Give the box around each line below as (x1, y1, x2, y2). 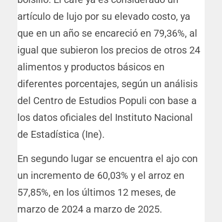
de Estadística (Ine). (17, 128, 105, 141)
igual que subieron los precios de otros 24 (17, 44, 200, 56)
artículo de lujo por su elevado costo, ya (17, 10, 190, 23)
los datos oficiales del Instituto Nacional (17, 111, 193, 124)
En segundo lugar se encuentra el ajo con (17, 153, 198, 165)
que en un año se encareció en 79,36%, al (17, 27, 197, 40)
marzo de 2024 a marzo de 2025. (17, 203, 162, 216)
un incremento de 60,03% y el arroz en (17, 169, 184, 182)
